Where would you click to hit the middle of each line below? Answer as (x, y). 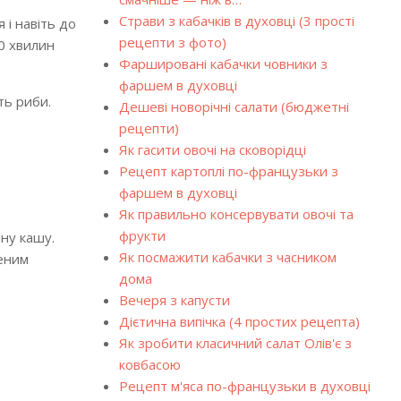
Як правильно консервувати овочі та (236, 214)
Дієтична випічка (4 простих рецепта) (239, 321)
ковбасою (149, 364)
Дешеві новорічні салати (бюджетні (234, 107)
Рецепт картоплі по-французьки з (228, 171)
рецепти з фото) (172, 42)
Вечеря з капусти (174, 300)
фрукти (142, 235)
